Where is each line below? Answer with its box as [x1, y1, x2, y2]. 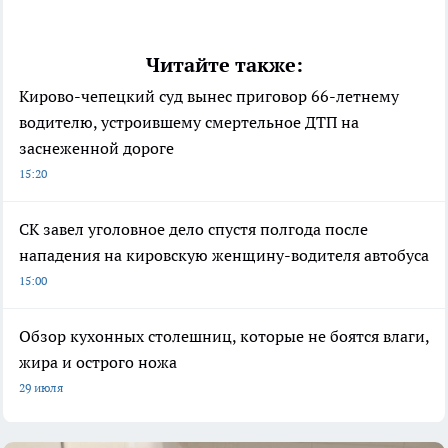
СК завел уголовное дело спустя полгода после [19, 218, 368, 239]
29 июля [19, 379, 63, 395]
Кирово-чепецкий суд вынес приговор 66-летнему [19, 85, 399, 106]
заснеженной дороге [19, 137, 174, 158]
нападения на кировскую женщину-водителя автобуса [19, 244, 429, 265]
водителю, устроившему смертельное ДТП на [19, 111, 359, 132]
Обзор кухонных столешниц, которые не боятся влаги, [19, 325, 429, 346]
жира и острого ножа [19, 351, 177, 372]
